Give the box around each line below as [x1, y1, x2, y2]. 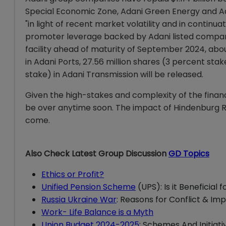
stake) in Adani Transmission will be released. [25, 68, 203, 80]
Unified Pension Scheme [41, 181, 136, 193]
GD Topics [168, 147, 209, 159]
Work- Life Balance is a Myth [41, 206, 153, 218]
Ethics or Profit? [41, 168, 104, 180]
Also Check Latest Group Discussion [25, 147, 168, 159]
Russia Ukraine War [41, 193, 117, 205]
